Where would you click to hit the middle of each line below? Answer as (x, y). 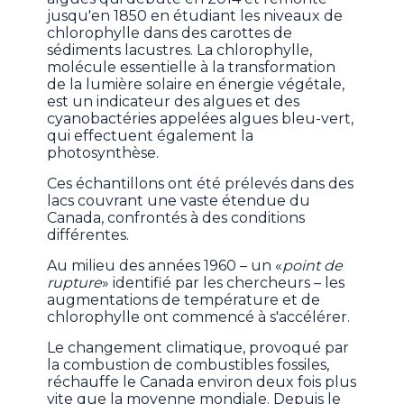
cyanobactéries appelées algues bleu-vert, (201, 119)
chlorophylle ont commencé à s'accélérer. (199, 317)
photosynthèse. (103, 153)
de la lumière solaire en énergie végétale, (196, 85)
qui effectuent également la (151, 136)
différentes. (88, 235)
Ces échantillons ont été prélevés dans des (201, 184)
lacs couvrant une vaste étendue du (179, 201)
